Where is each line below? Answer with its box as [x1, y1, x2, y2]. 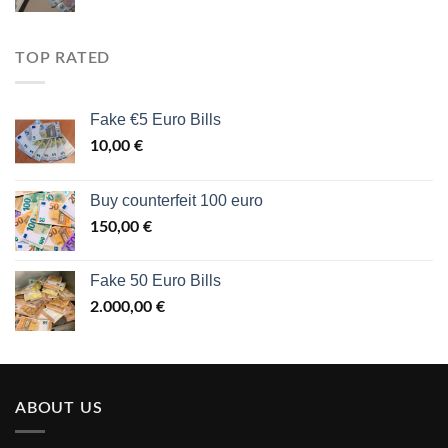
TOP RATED [15, 50, 111, 67]
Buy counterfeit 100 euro [90, 191, 263, 209]
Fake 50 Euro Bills [90, 271, 221, 289]
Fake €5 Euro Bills [90, 110, 221, 128]
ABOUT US [15, 399, 103, 416]
